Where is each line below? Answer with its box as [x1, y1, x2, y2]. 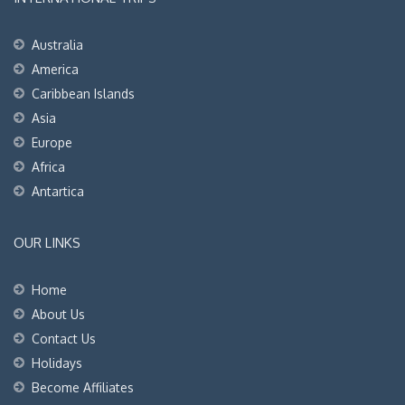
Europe [32, 134, 72, 150]
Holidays [32, 354, 82, 371]
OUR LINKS [14, 233, 80, 251]
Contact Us [32, 330, 96, 346]
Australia [32, 36, 83, 52]
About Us [32, 306, 85, 322]
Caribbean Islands [32, 85, 135, 101]
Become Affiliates [32, 379, 134, 395]
